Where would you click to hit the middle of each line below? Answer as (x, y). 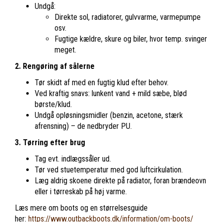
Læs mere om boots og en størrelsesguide (81, 208)
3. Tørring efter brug (50, 142)
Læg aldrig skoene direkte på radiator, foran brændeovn (120, 180)
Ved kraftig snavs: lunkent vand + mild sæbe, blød (111, 93)
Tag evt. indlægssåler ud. (73, 159)
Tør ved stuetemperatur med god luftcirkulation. (109, 169)
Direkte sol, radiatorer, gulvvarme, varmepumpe (128, 17)
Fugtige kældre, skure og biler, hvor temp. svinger (131, 39)
